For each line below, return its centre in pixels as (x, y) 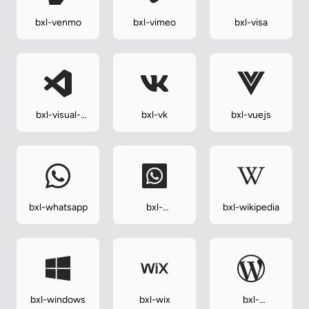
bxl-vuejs (251, 115)
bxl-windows (58, 300)
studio (58, 129)
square (154, 235)
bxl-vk (154, 115)
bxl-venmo (58, 23)
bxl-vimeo (154, 23)
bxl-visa (251, 23)
